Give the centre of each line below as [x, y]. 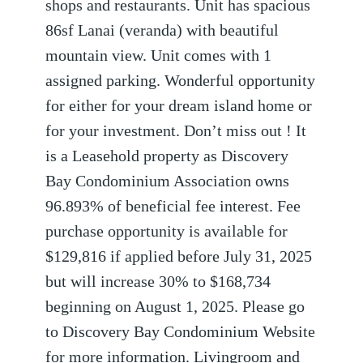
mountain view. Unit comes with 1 [159, 56]
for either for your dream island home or [179, 106]
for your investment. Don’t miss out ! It [176, 131]
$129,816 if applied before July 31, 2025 [179, 257]
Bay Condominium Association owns [168, 181]
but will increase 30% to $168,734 [158, 282]
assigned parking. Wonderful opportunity [181, 81]
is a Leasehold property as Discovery [167, 156]
